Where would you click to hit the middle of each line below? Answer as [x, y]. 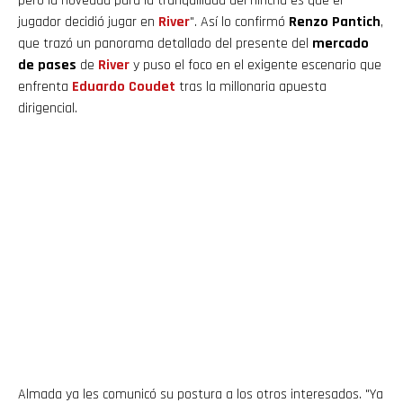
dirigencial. [48, 109]
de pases [47, 66]
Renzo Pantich [335, 22]
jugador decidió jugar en [88, 22]
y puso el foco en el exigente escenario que [255, 66]
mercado [340, 44]
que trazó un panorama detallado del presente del [165, 44]
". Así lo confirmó [239, 22]
